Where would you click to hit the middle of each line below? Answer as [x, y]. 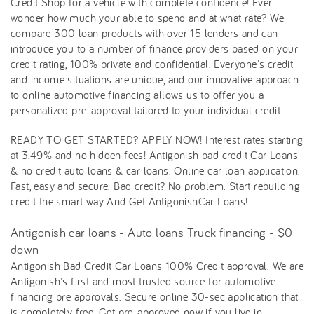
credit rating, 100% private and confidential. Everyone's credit [152, 63]
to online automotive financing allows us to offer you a [137, 94]
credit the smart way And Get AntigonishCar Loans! [129, 201]
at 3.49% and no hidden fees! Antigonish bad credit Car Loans [154, 155]
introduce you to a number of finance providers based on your [154, 48]
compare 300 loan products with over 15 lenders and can [144, 33]
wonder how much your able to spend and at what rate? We [147, 17]
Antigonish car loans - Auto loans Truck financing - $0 [152, 232]
